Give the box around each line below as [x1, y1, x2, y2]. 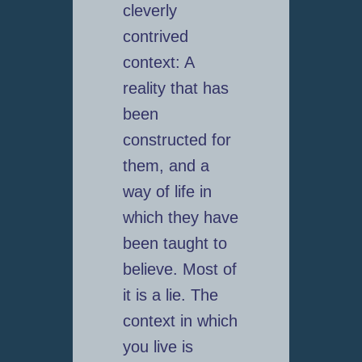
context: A [122, 53, 194, 72]
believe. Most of [122, 260, 237, 279]
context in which [122, 312, 238, 330]
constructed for [122, 131, 231, 149]
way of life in [122, 183, 212, 201]
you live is [122, 338, 193, 356]
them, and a [122, 157, 209, 175]
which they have [122, 208, 238, 227]
